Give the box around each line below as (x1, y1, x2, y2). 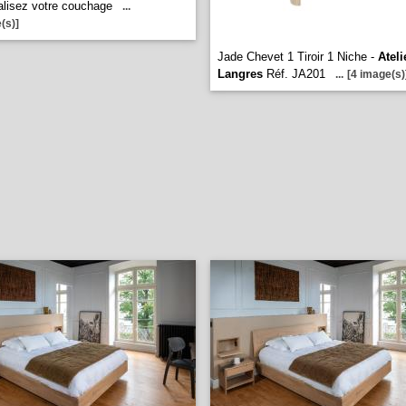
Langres (217, 67, 263, 81)
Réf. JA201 (263, 67, 325, 81)
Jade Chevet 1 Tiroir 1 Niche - (217, 50, 378, 63)
